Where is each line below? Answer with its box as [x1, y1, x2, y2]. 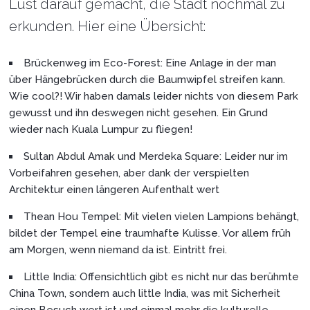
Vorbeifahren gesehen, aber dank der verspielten [9, 166, 250, 179]
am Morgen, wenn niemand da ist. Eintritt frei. [9, 243, 228, 256]
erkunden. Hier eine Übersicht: [9, 17, 206, 35]
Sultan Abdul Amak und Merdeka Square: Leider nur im [24, 149, 289, 163]
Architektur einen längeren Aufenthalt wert [9, 183, 220, 196]
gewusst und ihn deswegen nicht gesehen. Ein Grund [9, 106, 268, 119]
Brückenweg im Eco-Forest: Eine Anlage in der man [24, 56, 277, 69]
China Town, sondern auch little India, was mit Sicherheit [9, 286, 281, 300]
